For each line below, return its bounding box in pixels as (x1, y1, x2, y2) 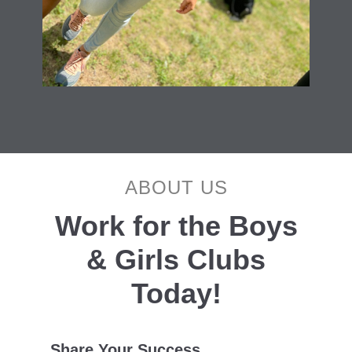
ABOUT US (124, 177, 228, 198)
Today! (130, 277, 222, 310)
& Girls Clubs (86, 244, 266, 276)
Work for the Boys (54, 210, 298, 242)
